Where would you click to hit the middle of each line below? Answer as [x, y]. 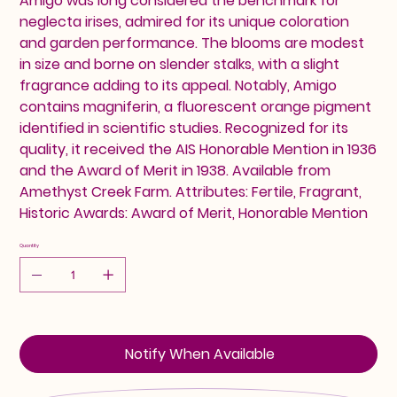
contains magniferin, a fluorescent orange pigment [196, 107]
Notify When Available [199, 354]
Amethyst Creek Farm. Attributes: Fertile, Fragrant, [191, 192]
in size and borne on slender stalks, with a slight [180, 65]
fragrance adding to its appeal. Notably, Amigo [179, 86]
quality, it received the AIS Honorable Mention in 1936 [198, 150]
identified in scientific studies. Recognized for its [184, 128]
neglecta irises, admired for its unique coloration [185, 22]
